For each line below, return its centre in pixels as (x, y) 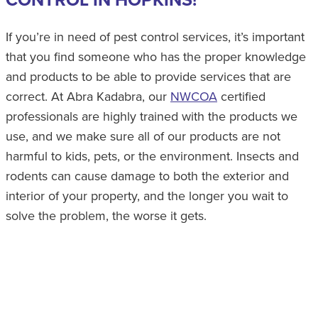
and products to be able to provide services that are (148, 76)
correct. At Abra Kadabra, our (88, 96)
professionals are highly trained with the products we (152, 116)
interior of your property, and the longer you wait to (147, 195)
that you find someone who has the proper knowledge (156, 56)
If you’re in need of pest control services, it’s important (155, 36)
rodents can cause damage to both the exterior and (147, 175)
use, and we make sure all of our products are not (143, 136)
